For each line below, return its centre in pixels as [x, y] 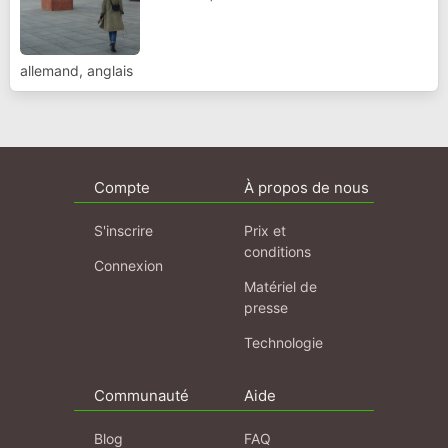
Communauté [141, 395]
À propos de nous [306, 187]
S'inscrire [123, 230]
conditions [277, 251]
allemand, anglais [76, 70]
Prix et [265, 230]
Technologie [283, 342]
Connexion [128, 265]
